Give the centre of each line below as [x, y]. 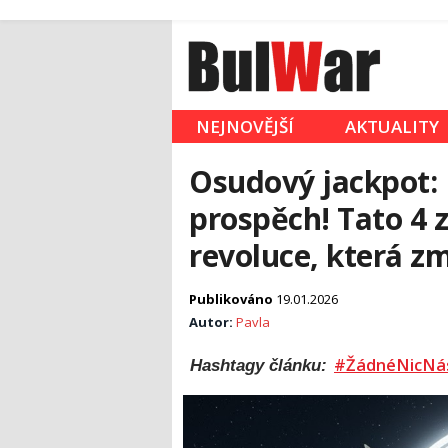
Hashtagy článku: [261, 365]
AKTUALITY [392, 127]
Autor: [212, 322]
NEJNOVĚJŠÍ [245, 127]
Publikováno [232, 299]
